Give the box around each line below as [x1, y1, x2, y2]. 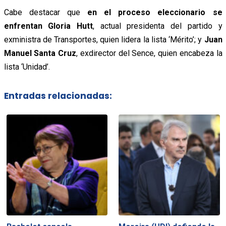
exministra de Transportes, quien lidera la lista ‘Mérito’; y [4, 34, 204, 44]
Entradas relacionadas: [4, 90, 112, 102]
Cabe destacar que [4, 7, 87, 17]
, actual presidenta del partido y [92, 21, 222, 31]
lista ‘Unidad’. [4, 62, 50, 72]
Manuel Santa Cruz [4, 48, 76, 58]
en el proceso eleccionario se [87, 7, 222, 17]
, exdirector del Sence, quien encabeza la [76, 48, 222, 58]
